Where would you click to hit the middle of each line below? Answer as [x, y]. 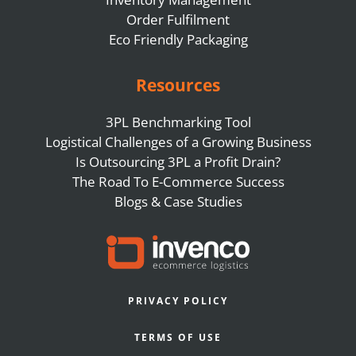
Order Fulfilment [178, 19]
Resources [178, 85]
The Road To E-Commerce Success [178, 182]
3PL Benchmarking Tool [178, 122]
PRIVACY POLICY [178, 300]
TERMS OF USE [178, 337]
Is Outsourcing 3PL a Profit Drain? [178, 162]
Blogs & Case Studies [178, 201]
